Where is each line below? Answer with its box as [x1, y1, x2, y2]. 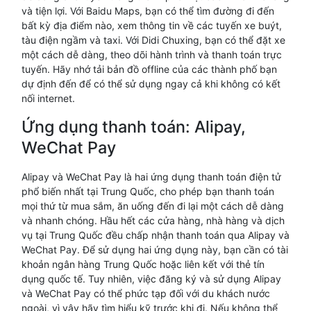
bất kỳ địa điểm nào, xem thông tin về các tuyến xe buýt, [22, 19, 282, 31]
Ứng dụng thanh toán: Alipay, [22, 117, 246, 137]
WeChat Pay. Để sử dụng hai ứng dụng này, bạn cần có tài [22, 244, 288, 255]
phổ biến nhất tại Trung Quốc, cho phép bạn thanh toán [22, 185, 274, 197]
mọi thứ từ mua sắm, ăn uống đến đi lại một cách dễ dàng [22, 200, 284, 212]
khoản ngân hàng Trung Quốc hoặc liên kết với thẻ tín [22, 258, 264, 270]
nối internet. [22, 92, 75, 104]
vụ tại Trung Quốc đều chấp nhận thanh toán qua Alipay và [22, 229, 289, 241]
